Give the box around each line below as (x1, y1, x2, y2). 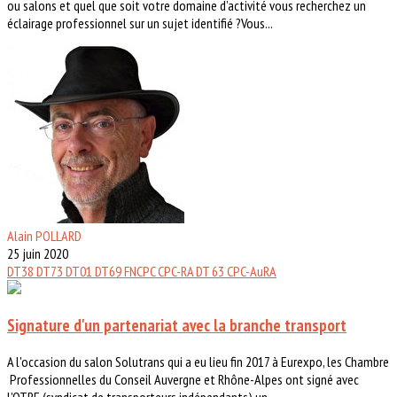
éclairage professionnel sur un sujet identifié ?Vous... (7, 14, 273, 33)
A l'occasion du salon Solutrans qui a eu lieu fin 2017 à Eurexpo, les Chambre (7, 352, 389, 370)
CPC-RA (158, 262, 196, 281)
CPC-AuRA (227, 262, 276, 281)
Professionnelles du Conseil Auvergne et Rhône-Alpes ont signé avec (7, 370, 359, 388)
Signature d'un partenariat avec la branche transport (7, 314, 346, 336)
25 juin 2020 (7, 245, 68, 263)
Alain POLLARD (7, 227, 82, 245)
